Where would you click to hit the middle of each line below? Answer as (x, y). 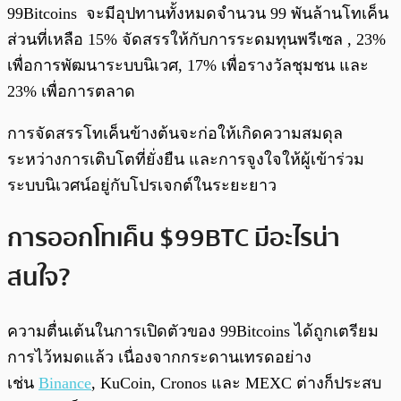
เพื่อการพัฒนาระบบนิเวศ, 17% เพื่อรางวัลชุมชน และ (188, 65)
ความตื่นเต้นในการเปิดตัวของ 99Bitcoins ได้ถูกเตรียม (193, 331)
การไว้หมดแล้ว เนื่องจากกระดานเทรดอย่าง (159, 357)
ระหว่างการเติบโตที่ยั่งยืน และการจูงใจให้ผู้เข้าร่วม (186, 159)
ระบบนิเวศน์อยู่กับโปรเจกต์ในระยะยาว (142, 185)
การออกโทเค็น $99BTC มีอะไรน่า (174, 238)
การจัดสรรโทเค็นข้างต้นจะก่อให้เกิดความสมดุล (175, 133)
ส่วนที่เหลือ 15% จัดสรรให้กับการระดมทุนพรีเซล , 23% (196, 39)
